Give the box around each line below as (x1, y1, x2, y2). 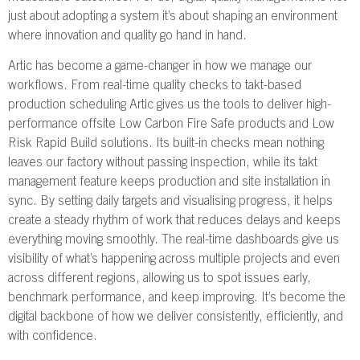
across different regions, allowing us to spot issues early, (8, 272, 311, 285)
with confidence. (8, 329, 97, 343)
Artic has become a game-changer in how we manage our (8, 59, 312, 73)
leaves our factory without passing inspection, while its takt (8, 156, 317, 170)
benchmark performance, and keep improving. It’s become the (8, 291, 346, 305)
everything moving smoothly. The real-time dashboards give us (8, 233, 339, 247)
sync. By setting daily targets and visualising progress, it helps (8, 194, 333, 208)
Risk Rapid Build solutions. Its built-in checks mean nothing (8, 137, 324, 150)
